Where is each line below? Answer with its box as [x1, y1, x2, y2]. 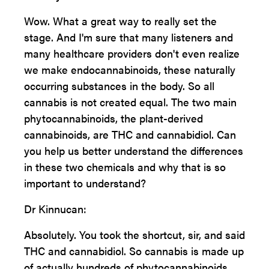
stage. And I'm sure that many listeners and [24, 29, 233, 44]
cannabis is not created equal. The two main [24, 94, 237, 109]
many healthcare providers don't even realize [24, 46, 240, 61]
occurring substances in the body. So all [24, 78, 214, 93]
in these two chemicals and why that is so [24, 159, 226, 174]
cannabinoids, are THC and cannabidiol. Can [24, 127, 236, 142]
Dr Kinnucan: [24, 201, 86, 216]
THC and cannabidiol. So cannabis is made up [24, 243, 244, 258]
